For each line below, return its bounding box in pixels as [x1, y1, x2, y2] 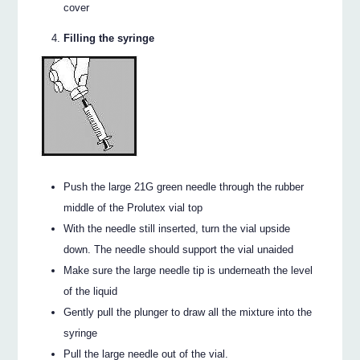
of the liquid [63, 285, 118, 298]
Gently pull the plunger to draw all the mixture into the [63, 306, 313, 319]
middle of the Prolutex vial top [63, 202, 203, 215]
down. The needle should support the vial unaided [63, 243, 294, 256]
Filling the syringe [63, 32, 155, 45]
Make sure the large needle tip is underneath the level [63, 264, 313, 277]
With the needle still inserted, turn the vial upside [63, 223, 291, 235]
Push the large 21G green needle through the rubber [63, 181, 305, 194]
